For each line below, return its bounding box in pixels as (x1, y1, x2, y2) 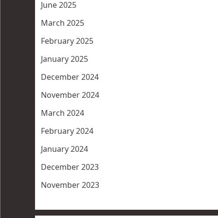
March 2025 (41, 18, 84, 29)
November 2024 (41, 90, 99, 101)
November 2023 (41, 180, 99, 191)
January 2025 (41, 54, 88, 65)
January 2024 (41, 144, 88, 155)
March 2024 (41, 108, 84, 119)
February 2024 (41, 126, 93, 137)
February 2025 (41, 36, 93, 47)
